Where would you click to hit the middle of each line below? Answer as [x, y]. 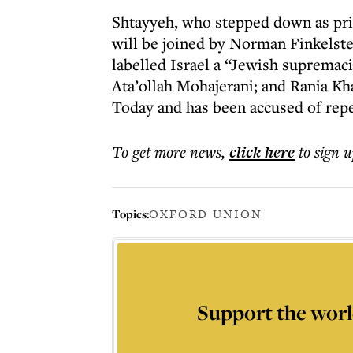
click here [262, 152]
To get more [151, 152]
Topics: [130, 214]
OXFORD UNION [206, 214]
